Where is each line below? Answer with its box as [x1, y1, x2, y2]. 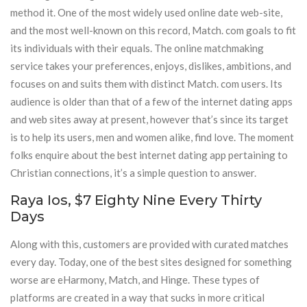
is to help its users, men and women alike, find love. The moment [10, 131, 294, 143]
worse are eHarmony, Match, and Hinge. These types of [10, 273, 260, 286]
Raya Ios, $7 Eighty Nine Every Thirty [10, 192, 262, 208]
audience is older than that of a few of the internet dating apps [10, 95, 293, 108]
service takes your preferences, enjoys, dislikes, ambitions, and [10, 60, 291, 72]
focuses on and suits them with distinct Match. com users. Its [10, 77, 282, 90]
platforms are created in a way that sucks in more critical [10, 291, 265, 304]
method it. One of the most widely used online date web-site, [10, 6, 282, 19]
